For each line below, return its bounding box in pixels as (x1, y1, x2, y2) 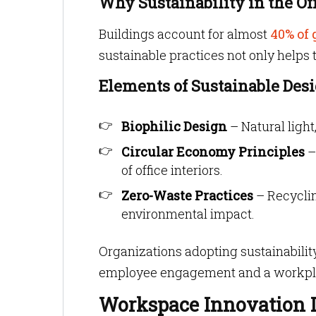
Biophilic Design (121, 118, 227, 135)
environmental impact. (121, 205, 255, 222)
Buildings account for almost (99, 25, 267, 42)
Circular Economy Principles (121, 143, 305, 160)
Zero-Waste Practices (121, 187, 253, 204)
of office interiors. (121, 162, 223, 178)
